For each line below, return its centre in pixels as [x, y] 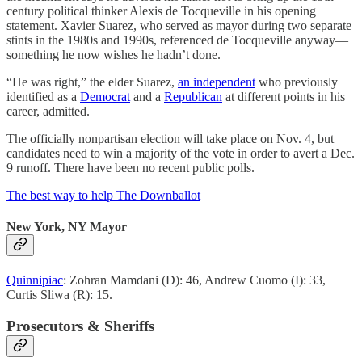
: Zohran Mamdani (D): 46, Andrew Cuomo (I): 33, [194, 280]
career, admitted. [48, 111]
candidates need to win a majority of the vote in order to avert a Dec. [181, 153]
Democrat [105, 96]
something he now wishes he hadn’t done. [114, 54]
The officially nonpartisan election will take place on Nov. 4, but [170, 138]
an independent [217, 82]
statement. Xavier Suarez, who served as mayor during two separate [179, 25]
